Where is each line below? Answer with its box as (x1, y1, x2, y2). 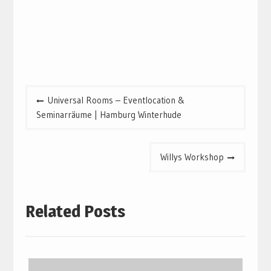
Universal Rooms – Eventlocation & (47, 94, 184, 106)
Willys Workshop (160, 151, 224, 163)
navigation (24, 105, 80, 120)
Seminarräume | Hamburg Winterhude (36, 109, 181, 121)
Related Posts (25, 200, 125, 221)
